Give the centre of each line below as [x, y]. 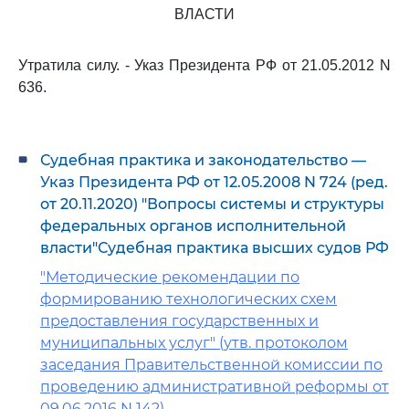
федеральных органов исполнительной [193, 226]
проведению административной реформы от [215, 387]
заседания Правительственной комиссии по [211, 365]
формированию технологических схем [189, 299]
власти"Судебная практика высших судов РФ [215, 248]
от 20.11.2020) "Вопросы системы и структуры [212, 204]
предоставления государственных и [179, 321]
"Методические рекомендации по [170, 277]
